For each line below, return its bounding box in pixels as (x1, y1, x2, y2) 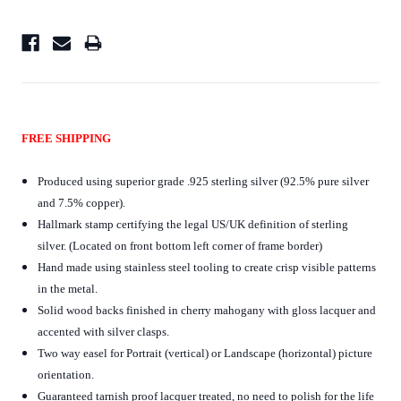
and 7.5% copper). (38, 196, 126, 210)
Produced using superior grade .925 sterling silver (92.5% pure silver (38, 175, 370, 189)
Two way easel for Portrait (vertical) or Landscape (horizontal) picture (38, 346, 373, 361)
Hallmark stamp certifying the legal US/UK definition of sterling (38, 218, 349, 232)
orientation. (38, 368, 100, 382)
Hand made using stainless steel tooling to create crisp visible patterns (38, 260, 377, 275)
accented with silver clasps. (38, 325, 170, 339)
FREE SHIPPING (21, 132, 111, 146)
